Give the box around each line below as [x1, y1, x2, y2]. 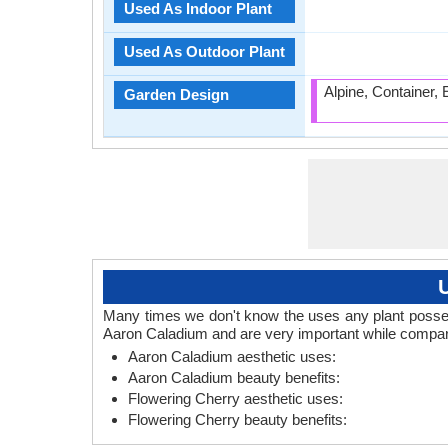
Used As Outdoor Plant [124, 43, 285, 60]
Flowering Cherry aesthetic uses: [128, 390, 343, 407]
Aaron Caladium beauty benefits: [128, 369, 340, 386]
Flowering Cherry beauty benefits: [128, 411, 347, 428]
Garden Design [124, 86, 229, 103]
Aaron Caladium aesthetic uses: [128, 348, 336, 365]
